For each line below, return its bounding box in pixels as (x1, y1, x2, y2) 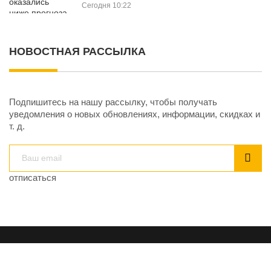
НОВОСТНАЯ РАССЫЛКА (9, 45, 146, 57)
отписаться (9, 172, 56, 183)
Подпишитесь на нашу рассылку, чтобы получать (9, 97, 217, 107)
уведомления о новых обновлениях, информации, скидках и (9, 109, 260, 119)
